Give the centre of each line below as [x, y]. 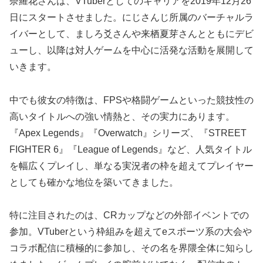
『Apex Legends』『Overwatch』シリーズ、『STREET [128, 133]
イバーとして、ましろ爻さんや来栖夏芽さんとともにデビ [131, 33]
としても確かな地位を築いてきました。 [94, 182]
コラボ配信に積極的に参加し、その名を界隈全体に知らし [131, 248]
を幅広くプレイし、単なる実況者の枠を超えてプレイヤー [131, 166]
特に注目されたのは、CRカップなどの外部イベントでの [129, 215]
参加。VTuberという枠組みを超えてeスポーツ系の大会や [131, 232]
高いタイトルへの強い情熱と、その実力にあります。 [122, 116]
